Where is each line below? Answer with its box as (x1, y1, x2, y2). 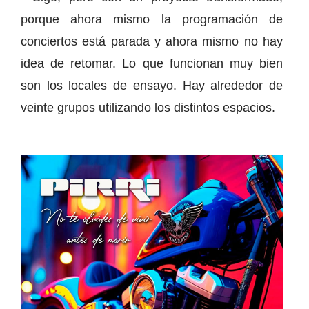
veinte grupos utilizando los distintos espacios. (21, 101, 275, 115)
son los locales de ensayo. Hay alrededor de (21, 79, 283, 93)
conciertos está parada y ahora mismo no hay (21, 34, 283, 49)
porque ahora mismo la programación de (21, 12, 283, 27)
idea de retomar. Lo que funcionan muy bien (21, 57, 283, 71)
